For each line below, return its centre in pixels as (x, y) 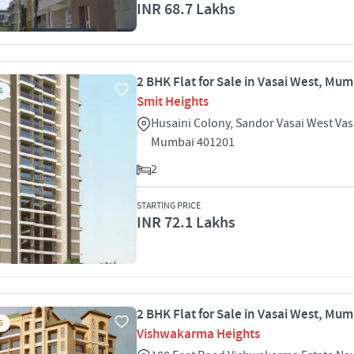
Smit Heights (173, 102)
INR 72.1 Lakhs (186, 223)
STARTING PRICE (169, 206)
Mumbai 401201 (193, 142)
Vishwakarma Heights (198, 334)
